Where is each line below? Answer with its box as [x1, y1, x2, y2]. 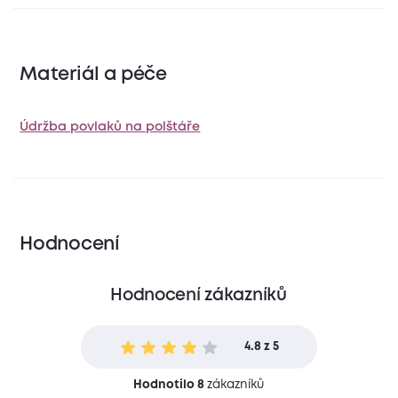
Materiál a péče [20, 66, 167, 84]
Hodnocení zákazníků [110, 288, 287, 304]
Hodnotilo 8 [133, 378, 204, 390]
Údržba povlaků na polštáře [20, 121, 201, 132]
